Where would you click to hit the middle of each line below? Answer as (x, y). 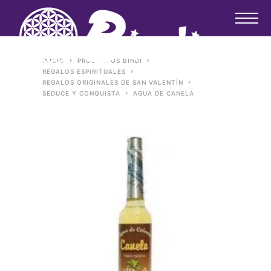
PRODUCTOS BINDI (112, 60)
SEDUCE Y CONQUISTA (83, 93)
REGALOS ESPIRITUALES (86, 71)
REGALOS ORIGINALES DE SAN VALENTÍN (115, 82)
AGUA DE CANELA (166, 93)
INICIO (55, 60)
